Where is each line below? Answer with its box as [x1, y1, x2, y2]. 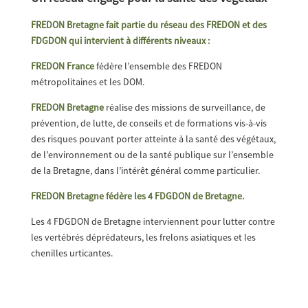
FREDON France [30, 60, 94, 72]
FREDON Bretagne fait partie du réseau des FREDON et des [30, 19, 267, 31]
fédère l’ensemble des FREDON [96, 60, 222, 72]
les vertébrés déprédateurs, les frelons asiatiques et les [30, 231, 256, 243]
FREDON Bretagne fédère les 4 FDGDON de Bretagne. [30, 190, 244, 202]
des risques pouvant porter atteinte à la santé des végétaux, [30, 133, 276, 145]
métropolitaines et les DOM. [30, 76, 144, 88]
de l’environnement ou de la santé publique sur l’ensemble [30, 148, 274, 161]
